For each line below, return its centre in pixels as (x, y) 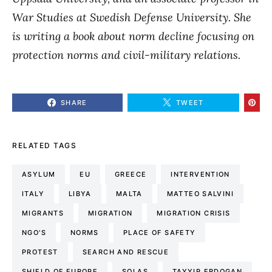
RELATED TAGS (44, 145)
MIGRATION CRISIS (194, 213)
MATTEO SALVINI (200, 194)
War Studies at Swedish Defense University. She (132, 17)
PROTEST (40, 252)
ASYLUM (39, 174)
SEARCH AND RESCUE (125, 252)
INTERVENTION (200, 174)
